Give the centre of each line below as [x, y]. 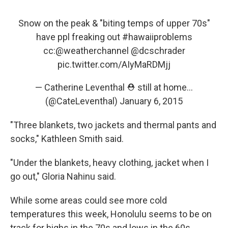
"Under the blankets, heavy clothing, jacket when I [109, 163]
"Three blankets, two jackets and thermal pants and [113, 125]
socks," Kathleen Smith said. [67, 139]
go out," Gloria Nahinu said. [63, 176]
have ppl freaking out [79, 37]
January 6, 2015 [151, 101]
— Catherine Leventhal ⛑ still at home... [114, 87]
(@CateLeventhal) [82, 101]
